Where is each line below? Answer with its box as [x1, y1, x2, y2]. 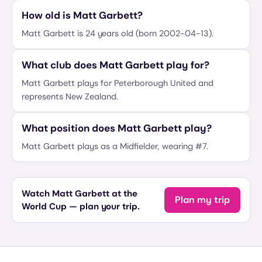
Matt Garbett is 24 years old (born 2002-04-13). [22, 28, 213, 39]
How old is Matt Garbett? [22, 9, 143, 22]
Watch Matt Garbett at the [22, 188, 137, 199]
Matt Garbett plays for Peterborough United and [22, 78, 213, 88]
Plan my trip [175, 194, 230, 206]
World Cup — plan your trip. [22, 201, 140, 212]
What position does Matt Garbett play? [22, 122, 212, 135]
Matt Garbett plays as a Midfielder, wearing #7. [22, 141, 208, 151]
